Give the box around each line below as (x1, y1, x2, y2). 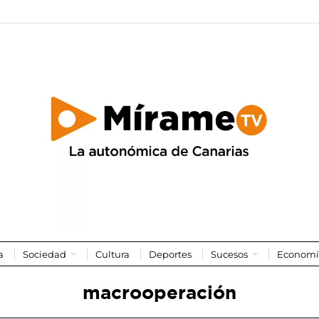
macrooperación (83, 281, 236, 303)
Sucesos (211, 248, 248, 260)
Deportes (149, 248, 192, 260)
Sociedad (23, 248, 66, 260)
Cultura (95, 248, 130, 260)
